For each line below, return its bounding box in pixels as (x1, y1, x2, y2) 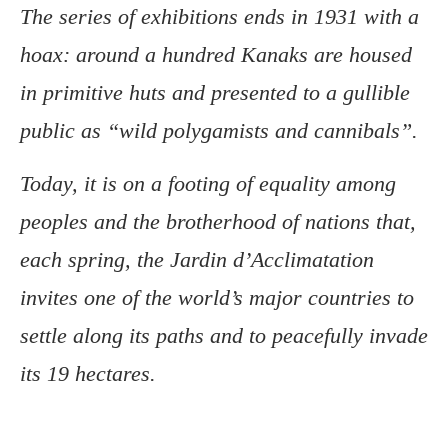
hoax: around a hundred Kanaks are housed (20, 42, 412, 68)
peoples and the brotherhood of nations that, (20, 209, 416, 235)
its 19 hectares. (20, 361, 156, 387)
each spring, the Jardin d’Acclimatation (20, 247, 374, 273)
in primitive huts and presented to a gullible (20, 80, 410, 106)
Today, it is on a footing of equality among (20, 171, 396, 197)
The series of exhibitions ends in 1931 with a (20, 4, 419, 30)
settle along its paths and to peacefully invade (20, 323, 428, 349)
